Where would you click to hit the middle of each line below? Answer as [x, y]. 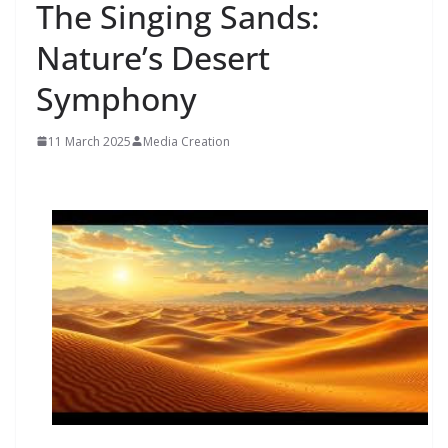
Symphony [116, 98]
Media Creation [186, 141]
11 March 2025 [89, 141]
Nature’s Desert [153, 57]
